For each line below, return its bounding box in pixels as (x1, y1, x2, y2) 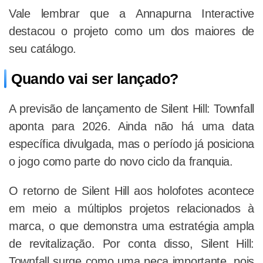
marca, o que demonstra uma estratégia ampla (9, 220, 254, 233)
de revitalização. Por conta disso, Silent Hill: (9, 237, 254, 251)
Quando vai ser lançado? (11, 70, 178, 87)
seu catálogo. (9, 42, 80, 56)
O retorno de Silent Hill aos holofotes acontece (9, 184, 254, 198)
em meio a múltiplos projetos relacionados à (9, 202, 254, 215)
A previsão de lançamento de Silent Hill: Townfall (9, 102, 254, 116)
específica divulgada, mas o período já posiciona (9, 137, 254, 151)
